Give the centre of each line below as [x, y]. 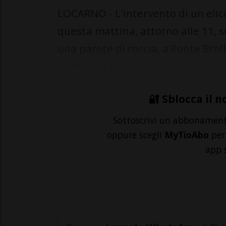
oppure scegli [136, 135]
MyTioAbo [187, 135]
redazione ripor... [101, 66]
